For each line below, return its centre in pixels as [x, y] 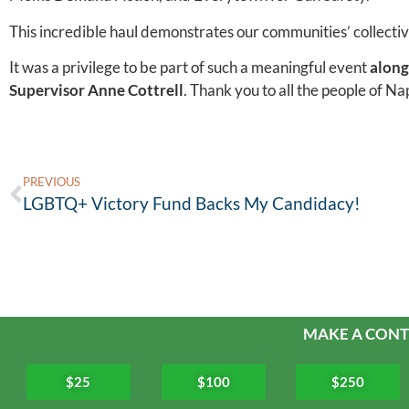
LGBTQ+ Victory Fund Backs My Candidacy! [192, 204]
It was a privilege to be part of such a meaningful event [189, 68]
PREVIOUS [52, 182]
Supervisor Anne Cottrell [96, 90]
